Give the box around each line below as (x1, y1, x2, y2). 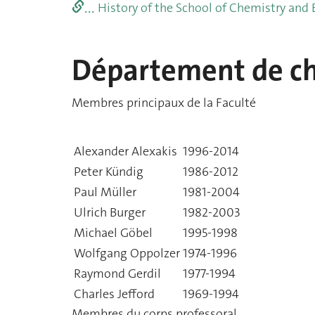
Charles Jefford (74, 285, 155, 302)
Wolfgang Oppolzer (74, 245, 180, 262)
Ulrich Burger (74, 204, 146, 221)
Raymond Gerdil (74, 265, 161, 282)
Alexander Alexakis (74, 143, 177, 160)
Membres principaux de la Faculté (72, 94, 256, 111)
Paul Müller (74, 184, 136, 200)
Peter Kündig (74, 163, 143, 180)
